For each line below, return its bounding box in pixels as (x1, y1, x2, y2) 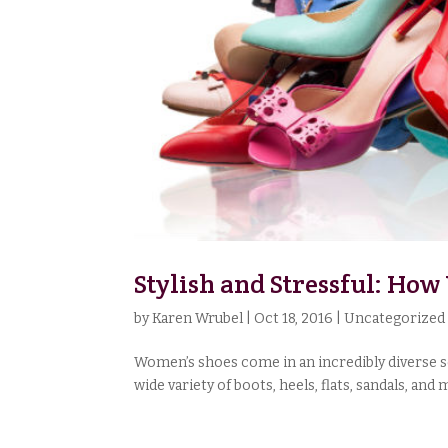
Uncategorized (344, 310, 446, 328)
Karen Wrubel (152, 310, 244, 328)
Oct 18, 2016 (254, 310, 334, 328)
